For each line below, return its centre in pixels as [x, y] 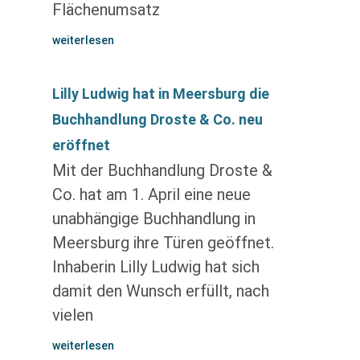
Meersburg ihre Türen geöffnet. [163, 243]
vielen [72, 315]
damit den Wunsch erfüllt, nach [160, 291]
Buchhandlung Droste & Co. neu [157, 119]
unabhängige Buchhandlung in [153, 219]
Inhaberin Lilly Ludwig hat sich [155, 267]
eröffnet [81, 145]
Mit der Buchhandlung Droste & [162, 170]
